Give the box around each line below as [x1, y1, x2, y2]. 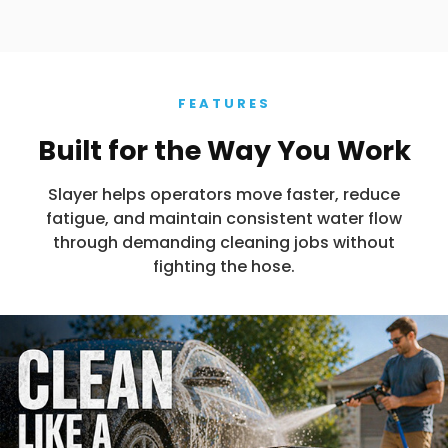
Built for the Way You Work [37, 132, 411, 170]
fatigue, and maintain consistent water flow [46, 207, 402, 231]
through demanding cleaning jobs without [53, 231, 395, 255]
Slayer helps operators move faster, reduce [48, 183, 400, 207]
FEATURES [177, 94, 271, 114]
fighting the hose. [153, 255, 295, 279]
